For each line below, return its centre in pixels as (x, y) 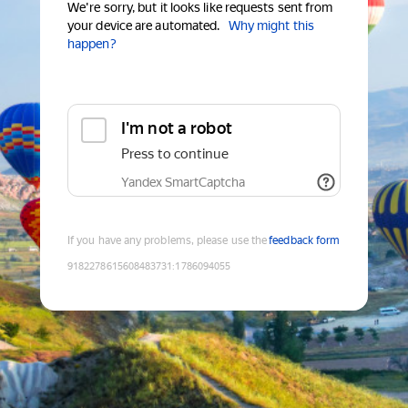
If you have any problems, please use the (168, 241)
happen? (92, 44)
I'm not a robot (177, 128)
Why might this (271, 26)
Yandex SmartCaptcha (183, 183)
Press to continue (175, 154)
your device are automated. (144, 26)
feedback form (305, 241)
